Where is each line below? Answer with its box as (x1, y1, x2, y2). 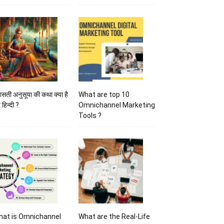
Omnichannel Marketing (78, 100, 155, 109)
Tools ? (78, 111, 101, 119)
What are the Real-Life (78, 212, 150, 220)
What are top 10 (78, 90, 129, 98)
